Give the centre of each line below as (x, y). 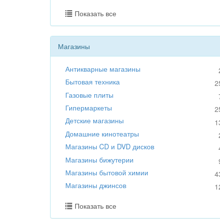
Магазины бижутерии (99, 159)
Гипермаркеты (89, 108)
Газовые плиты (89, 95)
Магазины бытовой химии (107, 172)
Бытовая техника (93, 82)
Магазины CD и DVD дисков (110, 147)
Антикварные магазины (103, 69)
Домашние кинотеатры (102, 133)
